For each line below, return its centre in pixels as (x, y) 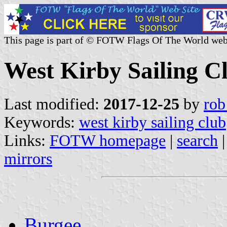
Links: (27, 140)
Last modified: (54, 104)
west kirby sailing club (153, 122)
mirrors (28, 159)
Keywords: (42, 122)
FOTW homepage (108, 140)
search (197, 140)
